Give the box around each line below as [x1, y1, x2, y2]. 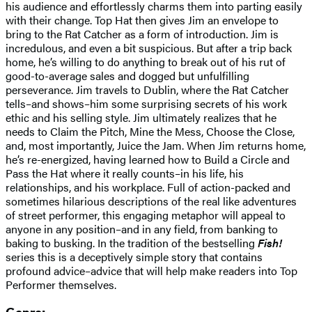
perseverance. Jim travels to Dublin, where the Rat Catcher [6, 81, 289, 97]
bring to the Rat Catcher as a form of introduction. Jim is [6, 25, 279, 42]
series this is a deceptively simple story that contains [6, 248, 263, 265]
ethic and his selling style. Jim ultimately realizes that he [6, 109, 276, 125]
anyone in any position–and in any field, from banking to [6, 220, 278, 237]
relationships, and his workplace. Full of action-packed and [6, 178, 290, 195]
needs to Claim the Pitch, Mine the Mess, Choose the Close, [6, 123, 295, 139]
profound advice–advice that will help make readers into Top [6, 262, 297, 279]
